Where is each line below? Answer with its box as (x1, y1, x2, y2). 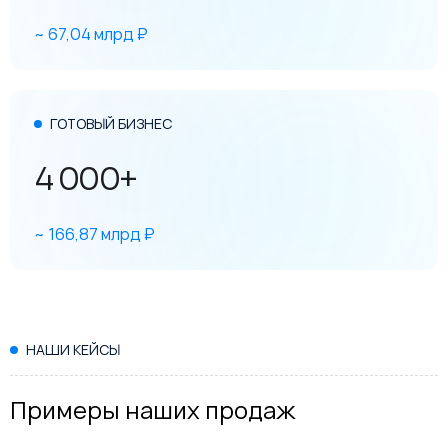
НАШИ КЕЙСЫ (26, 340, 120, 360)
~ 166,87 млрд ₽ (34, 223, 155, 246)
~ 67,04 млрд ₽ (34, 23, 148, 46)
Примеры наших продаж (10, 393, 296, 427)
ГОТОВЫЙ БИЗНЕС (50, 114, 172, 134)
